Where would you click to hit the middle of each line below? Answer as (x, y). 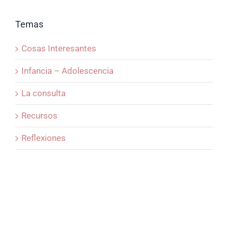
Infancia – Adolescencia (67, 71)
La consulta (44, 93)
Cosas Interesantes (59, 49)
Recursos (39, 116)
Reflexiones (44, 138)
